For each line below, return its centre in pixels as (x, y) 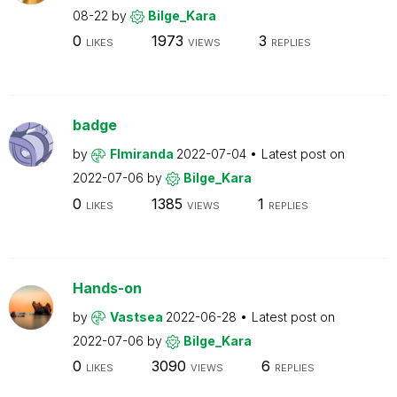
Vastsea (137, 316)
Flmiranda (143, 154)
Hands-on (107, 288)
